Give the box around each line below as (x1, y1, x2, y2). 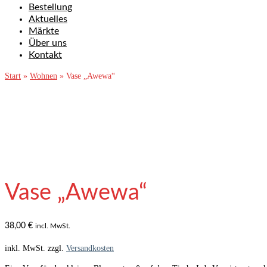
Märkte (29, 26, 59, 36)
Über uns (29, 38, 67, 48)
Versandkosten (66, 244, 114, 253)
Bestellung (29, 2, 72, 12)
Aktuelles (29, 14, 67, 24)
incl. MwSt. (35, 222, 70, 229)
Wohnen (30, 72, 57, 80)
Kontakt (29, 50, 62, 60)
